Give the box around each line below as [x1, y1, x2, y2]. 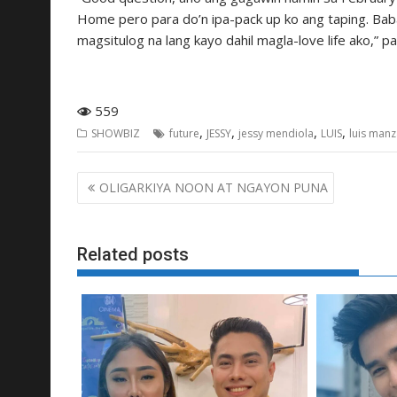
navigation [76, 193, 175, 219]
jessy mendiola [238, 125, 314, 141]
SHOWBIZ [91, 125, 140, 141]
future [169, 125, 199, 141]
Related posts [77, 243, 189, 265]
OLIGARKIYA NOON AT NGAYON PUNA [99, 179, 328, 197]
